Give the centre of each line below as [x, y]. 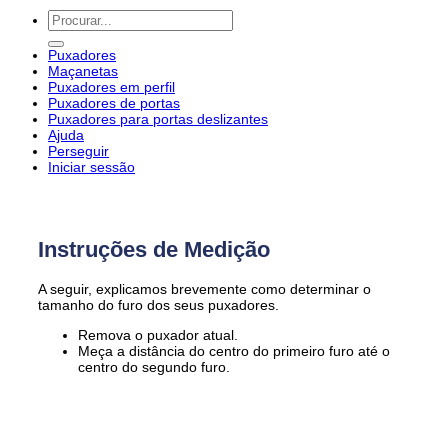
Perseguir [78, 150]
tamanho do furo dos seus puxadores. [158, 304]
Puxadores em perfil [111, 86]
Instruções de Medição [154, 249]
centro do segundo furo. [154, 367]
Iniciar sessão [91, 166]
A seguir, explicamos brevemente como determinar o [204, 288]
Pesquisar [78, 16]
